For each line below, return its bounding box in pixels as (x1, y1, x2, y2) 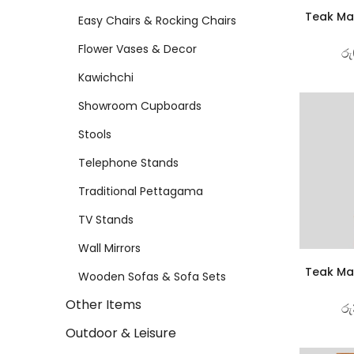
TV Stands (78, 211, 134, 228)
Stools (78, 126, 111, 142)
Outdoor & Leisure (66, 323, 176, 342)
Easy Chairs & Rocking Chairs (78, 12, 236, 28)
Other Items (66, 295, 141, 314)
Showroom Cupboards (78, 97, 201, 114)
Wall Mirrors (78, 239, 141, 256)
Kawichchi (78, 69, 134, 85)
